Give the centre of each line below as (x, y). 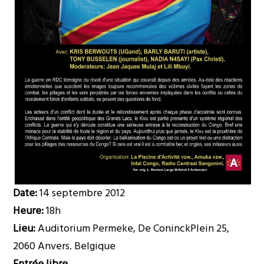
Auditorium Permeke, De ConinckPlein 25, (134, 228)
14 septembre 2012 (81, 193)
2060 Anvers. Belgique (65, 246)
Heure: (29, 210)
